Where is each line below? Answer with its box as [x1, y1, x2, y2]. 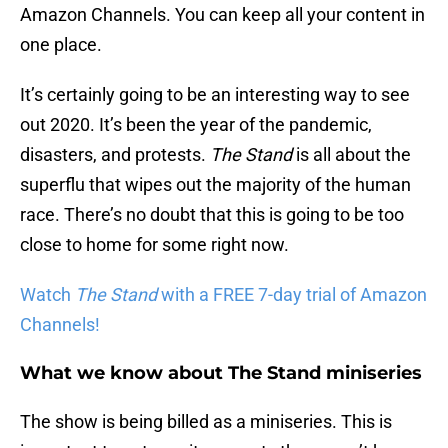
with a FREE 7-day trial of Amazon [157, 284, 427, 306]
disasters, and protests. [20, 144, 210, 166]
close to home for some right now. [20, 234, 289, 256]
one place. [20, 34, 102, 56]
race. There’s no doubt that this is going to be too [20, 204, 404, 226]
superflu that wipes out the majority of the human [20, 174, 411, 196]
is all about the [292, 144, 411, 166]
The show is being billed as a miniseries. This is [20, 411, 392, 433]
